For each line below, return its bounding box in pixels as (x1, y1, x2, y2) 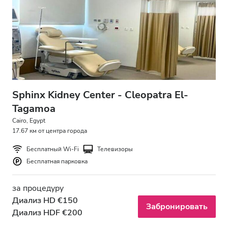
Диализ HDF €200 (12, 207, 82, 219)
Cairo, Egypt (12, 117, 45, 125)
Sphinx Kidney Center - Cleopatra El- (12, 88, 188, 102)
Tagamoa (12, 102, 55, 116)
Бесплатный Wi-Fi (26, 145, 79, 154)
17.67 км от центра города (12, 127, 87, 135)
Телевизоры (97, 145, 133, 154)
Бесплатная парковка (26, 157, 88, 166)
